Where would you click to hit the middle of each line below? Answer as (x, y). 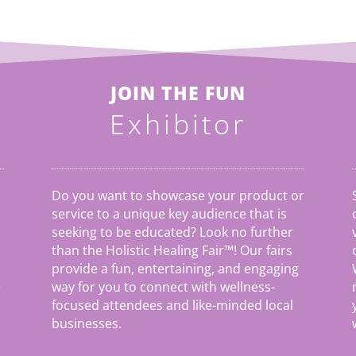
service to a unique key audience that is (169, 214)
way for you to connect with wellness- (163, 287)
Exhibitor (178, 124)
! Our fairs (263, 251)
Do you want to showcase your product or (178, 196)
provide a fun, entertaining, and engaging (175, 269)
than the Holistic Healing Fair (137, 251)
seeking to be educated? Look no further (172, 232)
